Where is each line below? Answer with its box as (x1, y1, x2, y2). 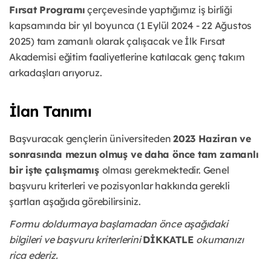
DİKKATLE (143, 233, 197, 246)
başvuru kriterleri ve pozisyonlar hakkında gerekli (9, 180, 230, 192)
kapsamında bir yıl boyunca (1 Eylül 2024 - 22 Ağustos (9, 19, 252, 32)
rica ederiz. (9, 249, 58, 262)
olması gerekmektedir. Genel (102, 164, 229, 177)
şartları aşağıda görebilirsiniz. (9, 195, 141, 208)
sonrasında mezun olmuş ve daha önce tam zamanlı (9, 148, 259, 161)
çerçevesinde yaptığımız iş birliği (85, 4, 232, 16)
